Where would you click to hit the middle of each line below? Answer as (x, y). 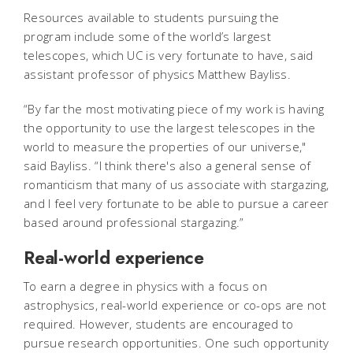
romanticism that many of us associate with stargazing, (176, 184)
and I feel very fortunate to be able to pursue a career (176, 203)
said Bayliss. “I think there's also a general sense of (167, 165)
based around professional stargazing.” (134, 222)
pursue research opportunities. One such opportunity (176, 342)
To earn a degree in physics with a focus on (145, 286)
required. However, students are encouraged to (159, 323)
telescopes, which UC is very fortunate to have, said (169, 55)
